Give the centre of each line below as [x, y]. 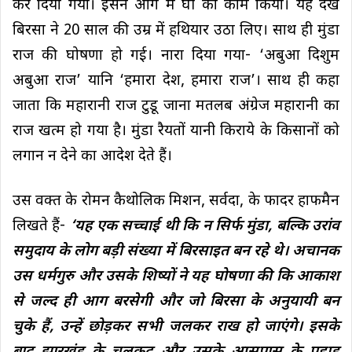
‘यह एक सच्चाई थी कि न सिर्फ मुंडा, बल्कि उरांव [205, 226]
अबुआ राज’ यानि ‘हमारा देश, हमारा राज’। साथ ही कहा [176, 81]
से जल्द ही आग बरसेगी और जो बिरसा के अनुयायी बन [176, 302]
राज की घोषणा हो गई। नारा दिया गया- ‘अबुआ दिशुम [176, 56]
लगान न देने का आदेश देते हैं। [92, 156]
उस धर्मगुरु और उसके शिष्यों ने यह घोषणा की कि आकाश [176, 277]
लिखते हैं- [41, 226]
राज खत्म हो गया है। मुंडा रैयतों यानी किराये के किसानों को [176, 131]
